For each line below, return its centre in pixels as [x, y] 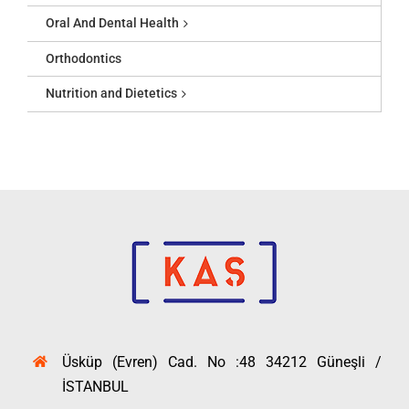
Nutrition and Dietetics [111, 94]
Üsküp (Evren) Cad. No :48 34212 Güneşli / [222, 362]
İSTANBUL [96, 386]
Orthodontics [84, 59]
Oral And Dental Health [112, 23]
